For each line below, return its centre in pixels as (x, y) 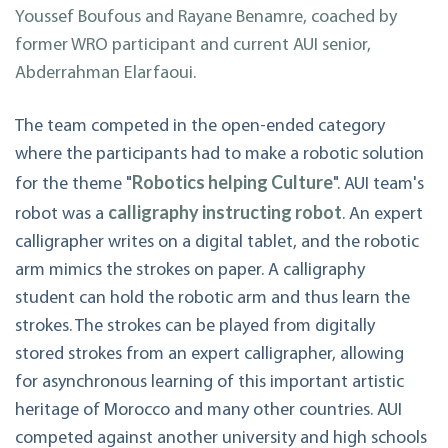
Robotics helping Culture (232, 182)
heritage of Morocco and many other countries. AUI (208, 411)
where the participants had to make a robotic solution (219, 155)
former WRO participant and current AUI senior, (193, 45)
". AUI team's (378, 185)
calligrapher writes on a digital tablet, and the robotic (217, 243)
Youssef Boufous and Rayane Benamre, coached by (206, 17)
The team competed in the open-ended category (200, 127)
